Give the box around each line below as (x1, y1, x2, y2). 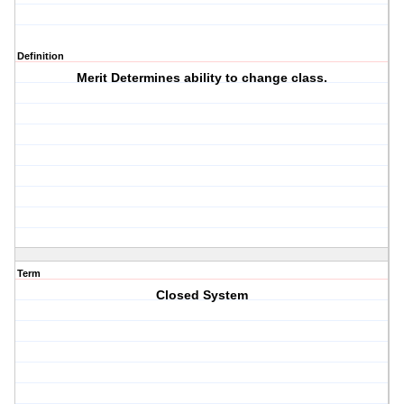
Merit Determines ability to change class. (77, 70, 328, 86)
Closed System (156, 288, 249, 303)
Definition (17, 50, 64, 62)
